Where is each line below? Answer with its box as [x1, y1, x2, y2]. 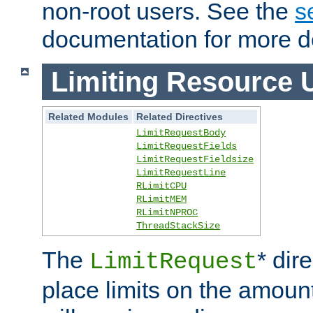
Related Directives [136, 111, 224, 123]
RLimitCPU [136, 180, 187, 192]
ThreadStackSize [136, 220, 221, 232]
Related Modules [48, 111, 129, 123]
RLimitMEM [136, 194, 187, 205]
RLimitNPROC [136, 207, 198, 219]
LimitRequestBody [136, 127, 226, 139]
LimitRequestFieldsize [136, 154, 254, 166]
